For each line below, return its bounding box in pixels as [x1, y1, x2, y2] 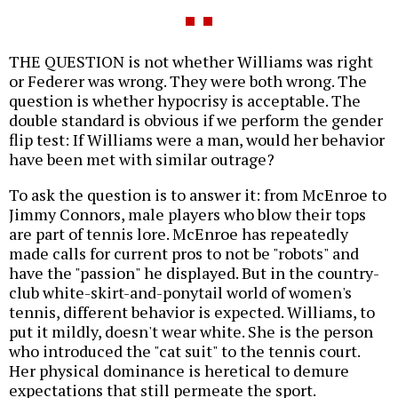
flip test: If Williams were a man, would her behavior [9, 129, 385, 151]
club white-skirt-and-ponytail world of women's [9, 282, 352, 304]
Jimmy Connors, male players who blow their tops [9, 203, 366, 226]
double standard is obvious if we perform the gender [9, 109, 383, 131]
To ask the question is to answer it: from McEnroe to [9, 184, 386, 206]
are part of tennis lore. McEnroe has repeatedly [9, 223, 348, 245]
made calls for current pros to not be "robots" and [9, 243, 359, 265]
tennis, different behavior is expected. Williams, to [9, 301, 375, 323]
